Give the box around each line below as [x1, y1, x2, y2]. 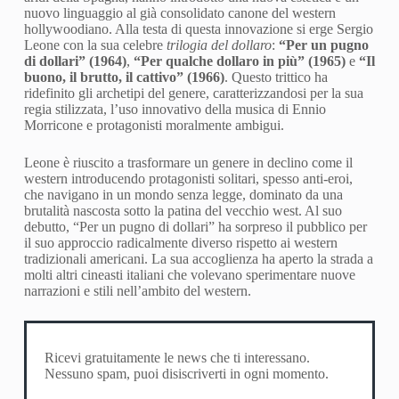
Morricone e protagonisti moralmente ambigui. [23, 118, 284, 133]
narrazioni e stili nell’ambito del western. [23, 283, 251, 298]
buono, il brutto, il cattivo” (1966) [23, 69, 224, 85]
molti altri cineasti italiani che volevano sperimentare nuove [23, 267, 355, 282]
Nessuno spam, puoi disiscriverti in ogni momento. [44, 366, 329, 381]
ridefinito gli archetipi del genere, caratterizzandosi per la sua [23, 85, 363, 101]
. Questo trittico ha [224, 69, 328, 85]
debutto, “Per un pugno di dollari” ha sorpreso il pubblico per [23, 219, 367, 234]
